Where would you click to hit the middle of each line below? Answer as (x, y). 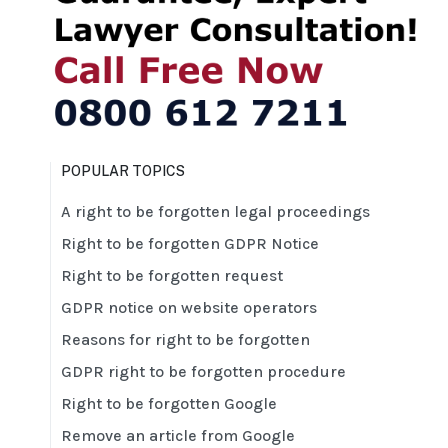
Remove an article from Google (178, 435)
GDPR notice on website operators (189, 307)
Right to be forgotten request (172, 275)
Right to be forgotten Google (169, 403)
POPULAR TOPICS (123, 170)
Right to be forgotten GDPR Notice (190, 243)
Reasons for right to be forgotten (185, 339)
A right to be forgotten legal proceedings (215, 211)
